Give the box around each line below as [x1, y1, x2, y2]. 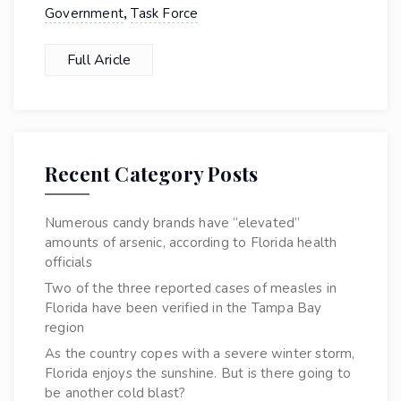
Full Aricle [67, 50, 132, 71]
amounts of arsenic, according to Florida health [45, 234, 337, 252]
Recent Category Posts [45, 160, 259, 188]
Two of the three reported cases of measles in [45, 279, 337, 298]
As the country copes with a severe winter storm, [45, 345, 355, 363]
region [45, 319, 85, 337]
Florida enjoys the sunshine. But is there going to [45, 364, 352, 383]
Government [45, 4, 124, 23]
